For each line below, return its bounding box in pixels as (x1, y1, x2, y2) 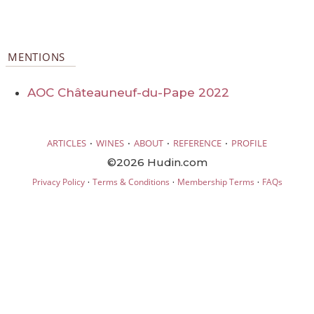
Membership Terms (177, 175, 254, 188)
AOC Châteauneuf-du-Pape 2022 (27, 86, 230, 100)
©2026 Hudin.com (107, 155, 207, 169)
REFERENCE (173, 136, 221, 149)
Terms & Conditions (92, 175, 170, 188)
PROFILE (231, 136, 267, 149)
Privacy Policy (32, 175, 85, 188)
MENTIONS (8, 50, 66, 64)
